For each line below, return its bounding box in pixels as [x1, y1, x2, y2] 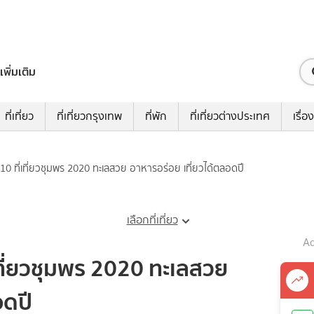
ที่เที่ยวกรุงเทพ [56, 108, 122, 125]
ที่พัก [144, 108, 167, 125]
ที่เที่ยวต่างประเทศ [189, 108, 270, 125]
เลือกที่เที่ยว [126, 212, 178, 228]
